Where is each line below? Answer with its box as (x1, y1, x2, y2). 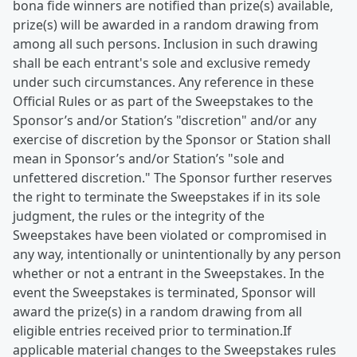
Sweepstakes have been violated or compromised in (13, 226, 327, 244)
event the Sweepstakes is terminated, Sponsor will (13, 284, 316, 301)
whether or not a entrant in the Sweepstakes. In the (13, 265, 324, 282)
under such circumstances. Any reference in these (13, 73, 314, 91)
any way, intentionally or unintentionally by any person (13, 245, 341, 263)
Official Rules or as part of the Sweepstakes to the (13, 92, 313, 110)
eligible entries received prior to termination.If (13, 322, 292, 339)
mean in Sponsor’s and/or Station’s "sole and (13, 150, 284, 167)
